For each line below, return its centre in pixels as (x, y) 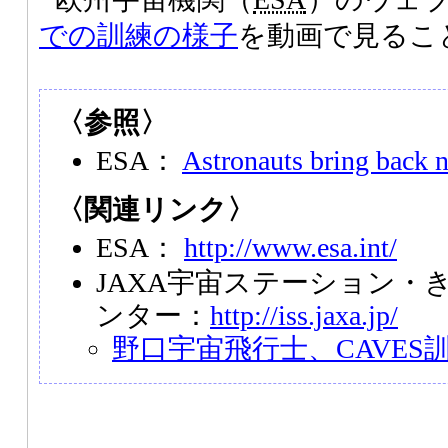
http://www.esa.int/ (290, 247)
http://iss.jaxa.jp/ (304, 315)
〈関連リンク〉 (155, 209)
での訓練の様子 (138, 35)
